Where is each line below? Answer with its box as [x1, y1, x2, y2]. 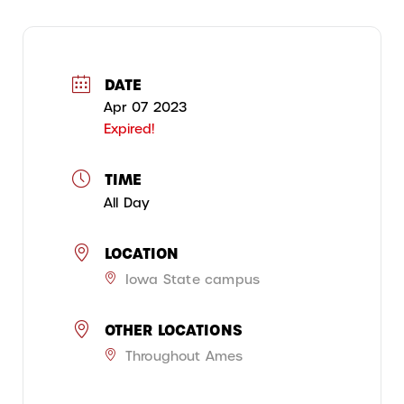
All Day [104, 194, 151, 211]
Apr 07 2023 [104, 98, 188, 115]
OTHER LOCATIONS [104, 319, 243, 340]
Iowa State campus [125, 271, 260, 288]
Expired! [104, 120, 154, 137]
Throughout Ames [125, 347, 243, 364]
